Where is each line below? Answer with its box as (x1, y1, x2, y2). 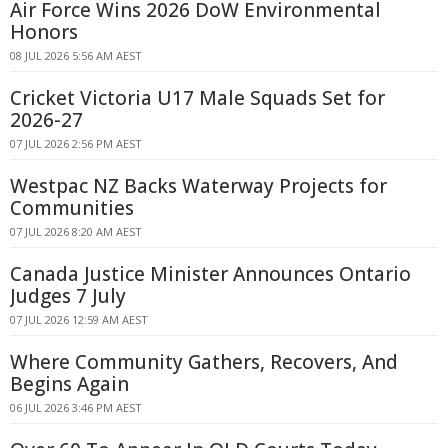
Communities (10, 195, 134, 221)
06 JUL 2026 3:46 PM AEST (10, 400, 142, 415)
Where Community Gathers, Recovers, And (10, 349, 398, 375)
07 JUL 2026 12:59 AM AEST (10, 312, 148, 327)
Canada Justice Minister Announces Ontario (10, 261, 411, 287)
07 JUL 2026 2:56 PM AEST (10, 136, 142, 151)
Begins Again (10, 371, 129, 397)
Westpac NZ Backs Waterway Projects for (10, 173, 387, 199)
